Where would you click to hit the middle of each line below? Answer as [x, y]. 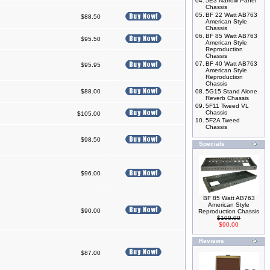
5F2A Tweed [223, 120]
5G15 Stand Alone [231, 91]
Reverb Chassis [227, 98]
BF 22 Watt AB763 [231, 15]
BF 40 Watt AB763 [231, 64]
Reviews [212, 241]
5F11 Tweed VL [227, 106]
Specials [212, 144]
